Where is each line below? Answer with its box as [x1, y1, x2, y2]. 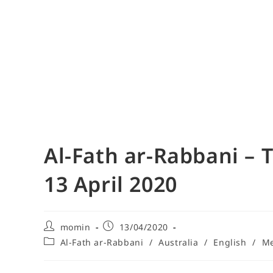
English [213, 236, 247, 248]
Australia [158, 236, 199, 248]
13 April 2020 [44, 169, 177, 198]
